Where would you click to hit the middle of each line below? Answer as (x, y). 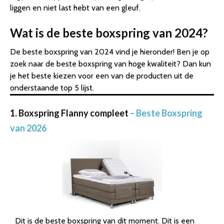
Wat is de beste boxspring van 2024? (109, 33)
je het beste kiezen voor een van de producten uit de (102, 76)
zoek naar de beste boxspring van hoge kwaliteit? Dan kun (110, 64)
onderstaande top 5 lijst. (52, 88)
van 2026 (28, 128)
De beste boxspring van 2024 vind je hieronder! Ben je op (110, 52)
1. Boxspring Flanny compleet (69, 113)
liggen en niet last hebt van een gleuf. (75, 8)
